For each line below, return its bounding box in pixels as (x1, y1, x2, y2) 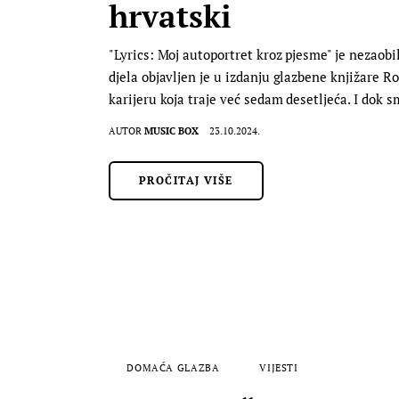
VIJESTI (258, 361, 298, 374)
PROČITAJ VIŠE (139, 173, 233, 187)
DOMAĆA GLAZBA (126, 361, 220, 374)
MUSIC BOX (144, 124, 199, 137)
